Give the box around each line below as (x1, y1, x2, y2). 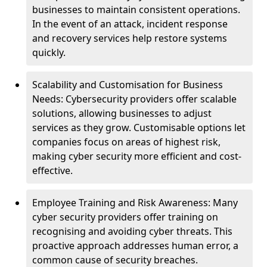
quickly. (32, 46, 66, 59)
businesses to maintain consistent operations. (32, 3, 240, 16)
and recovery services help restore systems (32, 32, 227, 45)
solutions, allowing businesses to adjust (32, 107, 212, 120)
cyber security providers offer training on (32, 210, 218, 223)
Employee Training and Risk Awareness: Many (32, 196, 238, 209)
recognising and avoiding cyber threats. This (32, 225, 232, 238)
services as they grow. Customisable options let (32, 121, 246, 134)
